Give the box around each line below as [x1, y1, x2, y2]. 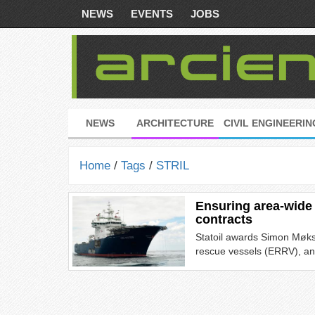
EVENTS [131, 8, 173, 20]
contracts [195, 212, 252, 226]
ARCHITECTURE [136, 117, 214, 129]
